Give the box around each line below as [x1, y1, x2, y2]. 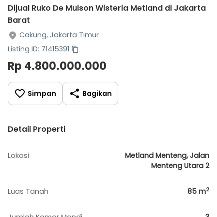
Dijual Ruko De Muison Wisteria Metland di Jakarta [8, 2, 206, 14]
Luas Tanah [8, 186, 48, 196]
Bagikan [82, 88, 112, 98]
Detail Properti [8, 124, 65, 135]
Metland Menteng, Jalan [125, 151, 209, 160]
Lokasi [8, 151, 29, 160]
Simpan [28, 88, 56, 98]
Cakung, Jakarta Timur [19, 30, 99, 40]
